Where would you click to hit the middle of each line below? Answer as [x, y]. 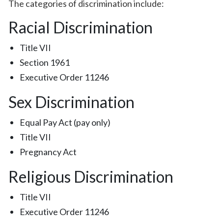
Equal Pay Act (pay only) [65, 122]
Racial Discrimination [81, 27]
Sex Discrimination [71, 102]
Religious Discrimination [91, 177]
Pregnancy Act [48, 152]
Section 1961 [45, 62]
